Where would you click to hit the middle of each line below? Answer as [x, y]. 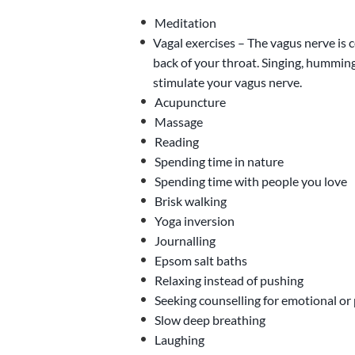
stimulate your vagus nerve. [227, 82]
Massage [178, 122]
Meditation [185, 23]
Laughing [179, 340]
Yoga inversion [194, 221]
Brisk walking [190, 201]
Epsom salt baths [200, 260]
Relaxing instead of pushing [229, 280]
